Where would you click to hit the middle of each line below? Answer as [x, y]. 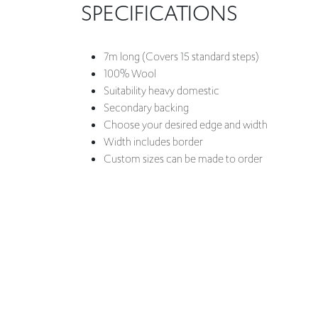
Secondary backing [146, 108]
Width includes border [153, 142]
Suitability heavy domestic [161, 91]
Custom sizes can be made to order [183, 159]
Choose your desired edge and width [186, 125]
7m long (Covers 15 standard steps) [181, 57]
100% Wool [130, 74]
